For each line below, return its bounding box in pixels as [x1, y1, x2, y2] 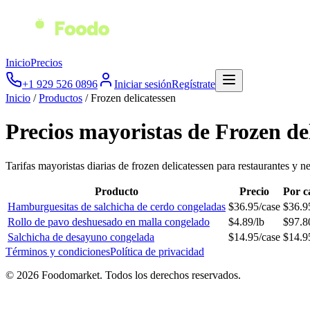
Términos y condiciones [6, 245, 110, 257]
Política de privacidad [110, 245, 204, 257]
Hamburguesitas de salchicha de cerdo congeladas [8, 200, 226, 212]
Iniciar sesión [114, 78, 172, 90]
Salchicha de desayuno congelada [8, 230, 154, 243]
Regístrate [172, 78, 215, 90]
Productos [39, 92, 82, 104]
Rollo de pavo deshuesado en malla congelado [8, 215, 210, 228]
